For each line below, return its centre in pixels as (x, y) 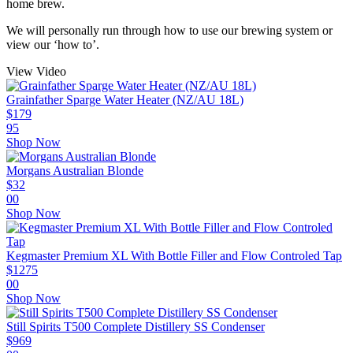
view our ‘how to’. (53, 45)
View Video (36, 72)
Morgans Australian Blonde (75, 171)
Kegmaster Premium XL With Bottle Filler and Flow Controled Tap (174, 256)
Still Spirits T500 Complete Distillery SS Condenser (136, 327)
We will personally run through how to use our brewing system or (169, 31)
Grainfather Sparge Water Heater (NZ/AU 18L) (125, 100)
